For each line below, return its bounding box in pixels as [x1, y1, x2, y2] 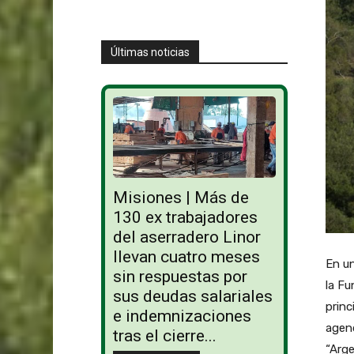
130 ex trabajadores [112, 208, 258, 228]
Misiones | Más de [112, 188, 249, 208]
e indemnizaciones [112, 307, 251, 326]
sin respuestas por [112, 267, 247, 287]
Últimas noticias [110, 45, 190, 58]
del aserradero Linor [112, 228, 261, 247]
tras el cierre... [112, 326, 217, 346]
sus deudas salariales [112, 287, 273, 307]
